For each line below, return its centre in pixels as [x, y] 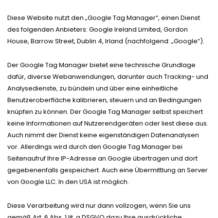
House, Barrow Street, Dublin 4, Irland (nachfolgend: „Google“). [106, 41]
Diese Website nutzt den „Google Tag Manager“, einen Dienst [104, 18]
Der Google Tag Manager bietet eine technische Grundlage [101, 65]
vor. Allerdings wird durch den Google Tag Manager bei [95, 146]
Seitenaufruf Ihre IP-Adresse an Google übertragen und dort [102, 158]
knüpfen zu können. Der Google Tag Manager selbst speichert [105, 111]
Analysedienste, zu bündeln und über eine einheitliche [93, 88]
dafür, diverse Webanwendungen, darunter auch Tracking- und [108, 76]
